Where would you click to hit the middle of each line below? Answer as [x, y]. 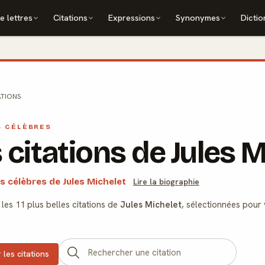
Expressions [132, 17]
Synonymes [198, 17]
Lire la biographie [166, 182]
